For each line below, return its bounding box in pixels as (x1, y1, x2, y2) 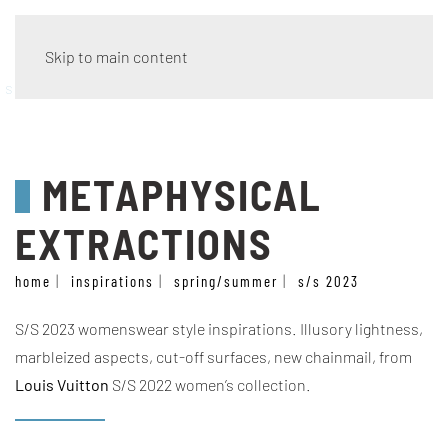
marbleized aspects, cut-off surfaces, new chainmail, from (15, 347, 412, 366)
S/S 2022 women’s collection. (109, 375, 311, 394)
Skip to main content (45, 47, 188, 66)
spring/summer (174, 272, 278, 290)
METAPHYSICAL (32, 169, 323, 219)
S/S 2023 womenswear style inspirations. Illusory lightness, (15, 319, 423, 338)
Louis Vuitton (15, 375, 109, 394)
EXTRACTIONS (15, 218, 273, 268)
